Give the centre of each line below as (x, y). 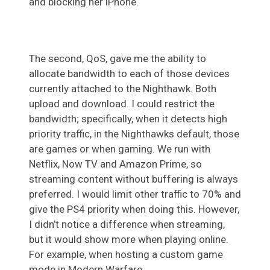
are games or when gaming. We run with (120, 149)
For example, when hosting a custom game (126, 254)
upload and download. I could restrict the (122, 103)
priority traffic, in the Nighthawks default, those (134, 133)
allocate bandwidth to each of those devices (129, 73)
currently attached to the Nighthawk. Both (123, 88)
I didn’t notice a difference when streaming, (127, 224)
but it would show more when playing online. (129, 239)
